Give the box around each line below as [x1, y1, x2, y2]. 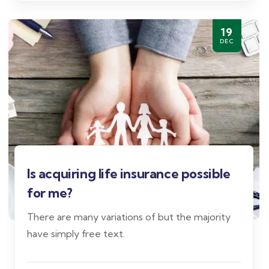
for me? [27, 184, 73, 201]
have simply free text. [27, 227, 125, 240]
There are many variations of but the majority [27, 210, 231, 223]
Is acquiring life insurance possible [27, 165, 231, 182]
